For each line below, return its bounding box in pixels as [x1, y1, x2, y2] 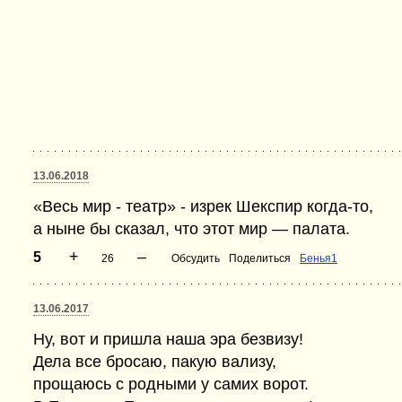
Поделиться [229, 252, 291, 265]
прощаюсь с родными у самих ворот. [33, 375, 309, 393]
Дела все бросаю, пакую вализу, [33, 353, 276, 371]
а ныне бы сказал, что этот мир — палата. [33, 220, 350, 238]
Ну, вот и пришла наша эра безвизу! [33, 330, 303, 348]
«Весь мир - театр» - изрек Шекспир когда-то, [33, 197, 373, 215]
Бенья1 [300, 252, 337, 265]
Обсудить [171, 252, 220, 265]
